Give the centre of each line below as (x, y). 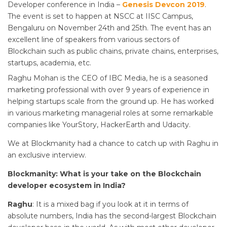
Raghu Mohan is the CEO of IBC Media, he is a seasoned (108, 78)
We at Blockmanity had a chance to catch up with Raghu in (113, 143)
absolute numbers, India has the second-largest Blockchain (112, 216)
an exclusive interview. (47, 155)
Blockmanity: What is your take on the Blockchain (104, 174)
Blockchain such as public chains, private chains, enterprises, (113, 51)
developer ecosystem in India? (67, 185)
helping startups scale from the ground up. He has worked (111, 101)
